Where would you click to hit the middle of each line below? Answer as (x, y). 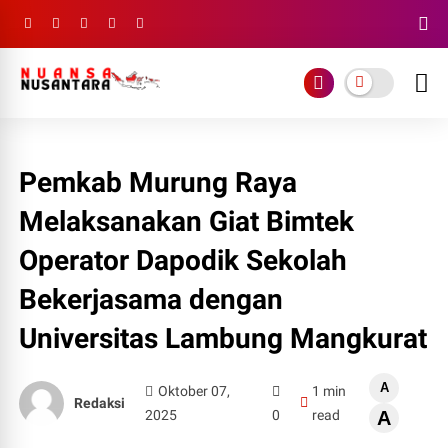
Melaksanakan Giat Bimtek (187, 221)
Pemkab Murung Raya (158, 182)
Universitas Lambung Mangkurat (223, 338)
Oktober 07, (193, 391)
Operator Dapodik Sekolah (183, 260)
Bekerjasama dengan (151, 299)
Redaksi (100, 403)
